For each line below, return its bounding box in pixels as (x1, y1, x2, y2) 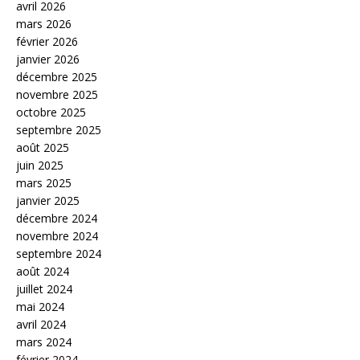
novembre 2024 (16, 228, 98, 243)
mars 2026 (16, 16, 72, 31)
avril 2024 (16, 317, 66, 332)
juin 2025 (16, 157, 63, 173)
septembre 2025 (16, 122, 101, 137)
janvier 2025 (16, 193, 80, 208)
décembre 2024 (16, 211, 97, 226)
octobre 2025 (16, 104, 86, 120)
